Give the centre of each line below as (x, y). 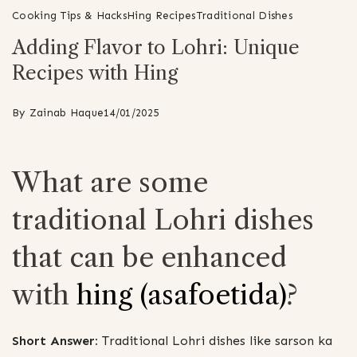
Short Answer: (55, 340)
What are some (110, 182)
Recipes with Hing (95, 73)
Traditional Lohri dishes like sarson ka (215, 340)
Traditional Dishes (244, 15)
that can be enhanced (149, 257)
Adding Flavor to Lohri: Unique (156, 47)
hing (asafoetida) (178, 294)
